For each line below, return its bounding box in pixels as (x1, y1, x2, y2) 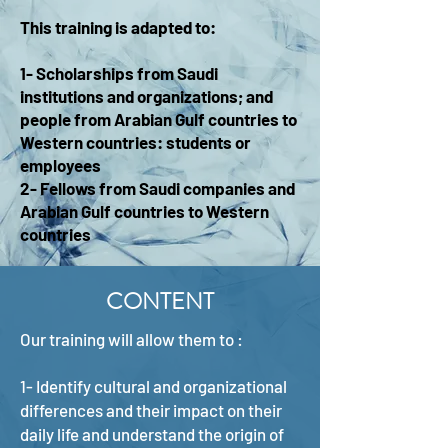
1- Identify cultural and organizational (20, 376, 287, 396)
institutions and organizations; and (20, 86, 273, 106)
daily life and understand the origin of (20, 424, 284, 444)
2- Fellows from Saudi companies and (20, 178, 295, 198)
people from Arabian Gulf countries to (20, 109, 297, 129)
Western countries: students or (20, 132, 251, 152)
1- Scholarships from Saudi (20, 63, 218, 83)
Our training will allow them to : (20, 329, 243, 349)
